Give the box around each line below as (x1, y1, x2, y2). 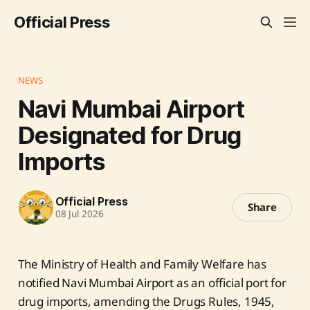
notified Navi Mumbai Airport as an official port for (17, 274, 286, 291)
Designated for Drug (17, 120, 241, 149)
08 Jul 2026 (55, 208, 104, 221)
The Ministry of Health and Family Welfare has (17, 255, 267, 272)
